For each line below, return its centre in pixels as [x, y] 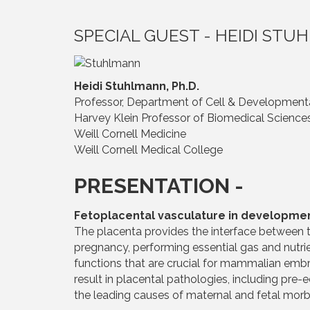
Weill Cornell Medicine [130, 134]
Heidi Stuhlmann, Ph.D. [137, 86]
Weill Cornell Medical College [148, 149]
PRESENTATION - [161, 185]
